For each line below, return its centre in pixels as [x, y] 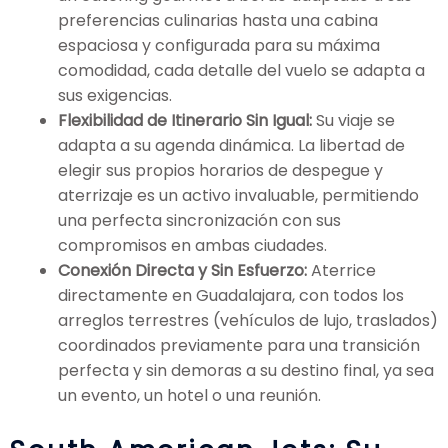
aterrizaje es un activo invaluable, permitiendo [238, 196]
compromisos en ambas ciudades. [192, 246]
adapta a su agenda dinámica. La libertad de [231, 146]
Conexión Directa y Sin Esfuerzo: [182, 271]
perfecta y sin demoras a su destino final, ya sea [246, 371]
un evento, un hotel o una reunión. [189, 396]
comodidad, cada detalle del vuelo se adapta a [241, 71]
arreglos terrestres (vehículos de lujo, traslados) [248, 321]
